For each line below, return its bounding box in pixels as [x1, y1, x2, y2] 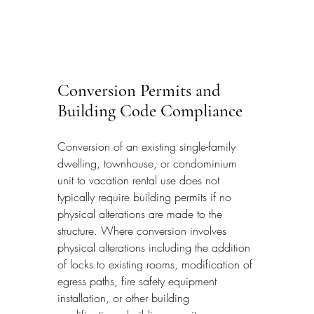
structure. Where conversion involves [57, 223, 230, 239]
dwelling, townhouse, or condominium [57, 156, 240, 172]
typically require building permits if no [57, 189, 235, 205]
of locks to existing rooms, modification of [57, 257, 256, 273]
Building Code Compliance [57, 100, 243, 121]
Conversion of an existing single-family [57, 139, 239, 155]
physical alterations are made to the [57, 206, 226, 222]
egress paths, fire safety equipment [57, 273, 220, 289]
